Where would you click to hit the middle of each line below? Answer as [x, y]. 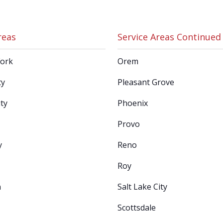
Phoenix [133, 103]
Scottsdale [137, 208]
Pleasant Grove [146, 82]
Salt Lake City [142, 187]
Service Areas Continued [169, 37]
